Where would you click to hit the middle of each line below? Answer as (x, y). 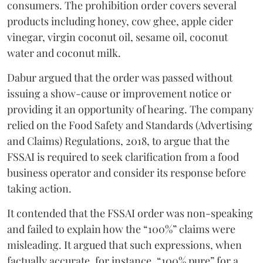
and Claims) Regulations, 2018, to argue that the (118, 141)
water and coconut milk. (64, 53)
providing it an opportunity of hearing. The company (130, 109)
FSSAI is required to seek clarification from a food (123, 157)
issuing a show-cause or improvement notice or (119, 94)
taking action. (39, 189)
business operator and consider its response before (127, 173)
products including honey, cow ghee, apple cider (120, 21)
